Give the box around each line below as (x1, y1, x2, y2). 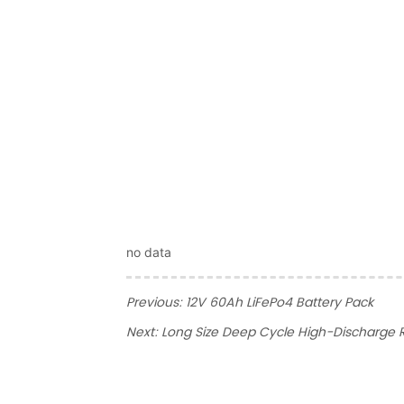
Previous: (126, 292, 187, 314)
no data (126, 244, 172, 261)
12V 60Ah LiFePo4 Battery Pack (186, 292, 374, 314)
